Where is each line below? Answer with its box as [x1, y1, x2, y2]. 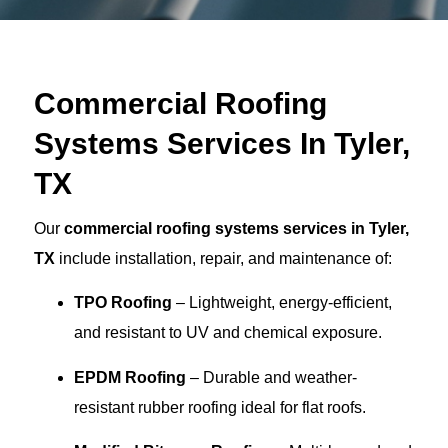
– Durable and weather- [186, 368, 357, 386]
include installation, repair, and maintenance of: [55, 249, 392, 267]
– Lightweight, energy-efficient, [172, 294, 392, 312]
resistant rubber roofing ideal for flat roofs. [74, 398, 366, 416]
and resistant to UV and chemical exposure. [74, 324, 382, 342]
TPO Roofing [74, 294, 172, 312]
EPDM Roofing [74, 368, 186, 386]
